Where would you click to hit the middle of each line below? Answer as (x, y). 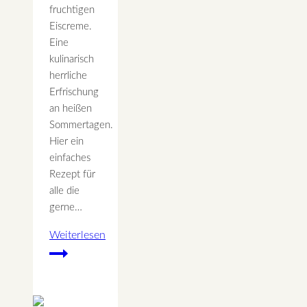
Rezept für (72, 175)
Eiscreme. (71, 27)
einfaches (70, 158)
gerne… (66, 208)
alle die (64, 191)
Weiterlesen (77, 235)
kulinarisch (72, 60)
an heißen (71, 109)
